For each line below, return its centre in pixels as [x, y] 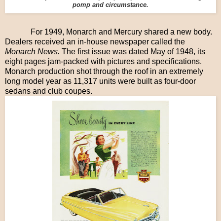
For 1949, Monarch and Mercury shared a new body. [120, 32]
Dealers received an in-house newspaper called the [95, 41]
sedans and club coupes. [50, 91]
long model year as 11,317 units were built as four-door [100, 81]
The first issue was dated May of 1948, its [132, 51]
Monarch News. [32, 51]
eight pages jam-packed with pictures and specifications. [104, 61]
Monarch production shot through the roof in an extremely [104, 71]
